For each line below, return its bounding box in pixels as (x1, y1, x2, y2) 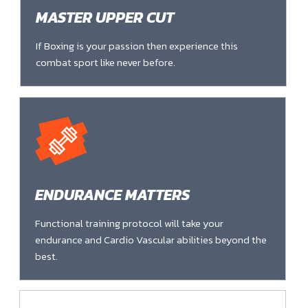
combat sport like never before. (35, 54, 175, 71)
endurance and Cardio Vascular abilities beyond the (34, 232, 267, 247)
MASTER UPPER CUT (35, 6, 174, 30)
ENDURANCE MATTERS (34, 184, 190, 206)
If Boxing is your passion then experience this (35, 38, 238, 54)
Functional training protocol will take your (34, 215, 223, 231)
